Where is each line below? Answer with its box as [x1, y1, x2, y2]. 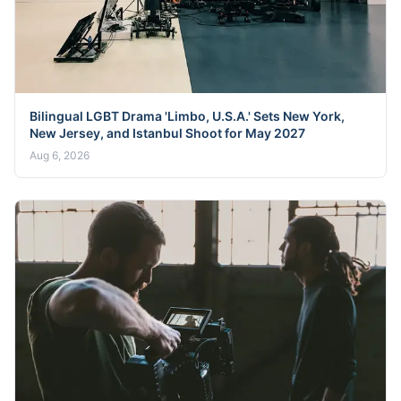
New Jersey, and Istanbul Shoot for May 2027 [30, 124, 305, 141]
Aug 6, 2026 [30, 148, 90, 162]
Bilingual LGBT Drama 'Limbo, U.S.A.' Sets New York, [30, 107, 345, 124]
